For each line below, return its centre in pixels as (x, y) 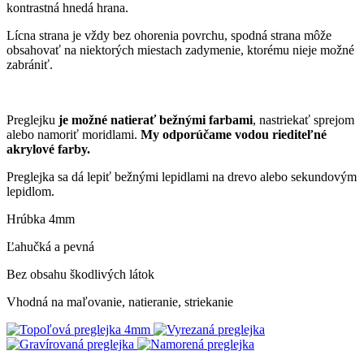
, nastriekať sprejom (303, 120)
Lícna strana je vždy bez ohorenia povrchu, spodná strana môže (169, 36)
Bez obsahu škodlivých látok (80, 275)
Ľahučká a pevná (50, 247)
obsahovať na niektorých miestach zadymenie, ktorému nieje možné (180, 50)
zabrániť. (31, 65)
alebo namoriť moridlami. (74, 135)
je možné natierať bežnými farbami (156, 120)
